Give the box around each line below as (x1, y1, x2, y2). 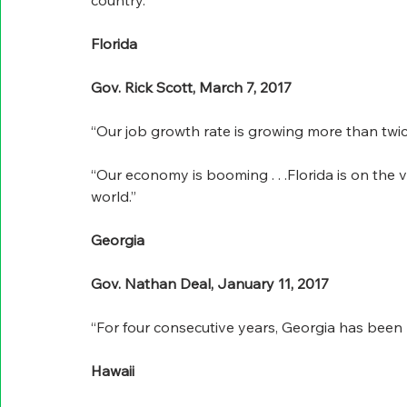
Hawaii (91, 362, 134, 381)
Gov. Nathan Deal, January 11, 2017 (91, 274, 329, 293)
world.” (91, 187, 136, 206)
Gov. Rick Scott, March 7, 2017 (91, 78, 292, 97)
